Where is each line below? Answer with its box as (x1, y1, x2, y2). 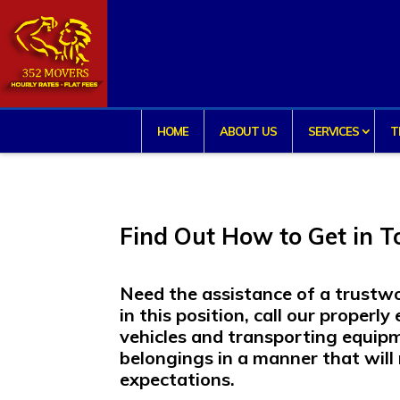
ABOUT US (219, 124, 277, 138)
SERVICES (307, 124, 359, 138)
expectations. (120, 368, 236, 391)
